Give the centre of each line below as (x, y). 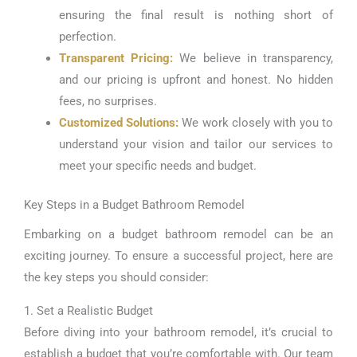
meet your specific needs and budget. (157, 166)
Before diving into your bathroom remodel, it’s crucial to (178, 332)
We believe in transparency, (253, 59)
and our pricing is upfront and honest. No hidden (196, 80)
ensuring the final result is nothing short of (196, 16)
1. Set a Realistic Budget (88, 310)
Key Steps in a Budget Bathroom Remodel (134, 205)
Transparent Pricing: (116, 59)
